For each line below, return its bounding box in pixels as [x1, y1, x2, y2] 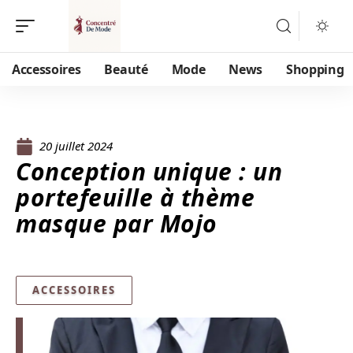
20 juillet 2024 [39, 138, 113, 154]
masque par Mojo [16, 207, 217, 240]
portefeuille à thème [16, 181, 255, 214]
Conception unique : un [16, 155, 282, 188]
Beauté [104, 61, 148, 78]
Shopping [286, 61, 344, 78]
